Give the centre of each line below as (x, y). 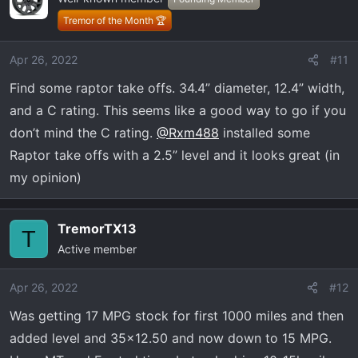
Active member (97, 249)
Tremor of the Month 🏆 (115, 20)
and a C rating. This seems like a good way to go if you (178, 110)
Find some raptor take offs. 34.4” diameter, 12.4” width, (177, 88)
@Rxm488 (188, 133)
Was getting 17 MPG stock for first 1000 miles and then (177, 316)
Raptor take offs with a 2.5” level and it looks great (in (175, 155)
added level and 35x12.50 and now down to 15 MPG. (171, 338)
